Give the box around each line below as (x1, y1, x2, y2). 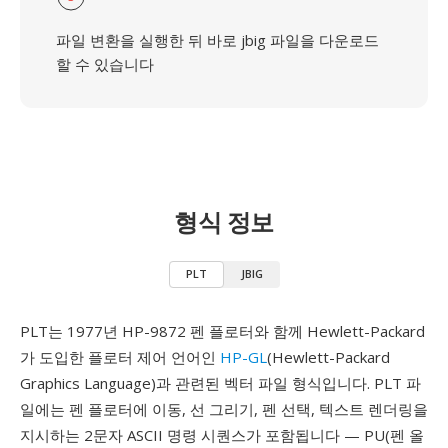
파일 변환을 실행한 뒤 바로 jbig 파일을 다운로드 (56, 30, 379, 50)
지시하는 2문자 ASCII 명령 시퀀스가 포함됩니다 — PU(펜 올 (20, 425, 424, 445)
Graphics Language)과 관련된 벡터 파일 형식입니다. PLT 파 (20, 373, 421, 393)
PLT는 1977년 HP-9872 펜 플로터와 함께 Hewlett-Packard (20, 321, 425, 341)
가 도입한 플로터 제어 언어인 (20, 347, 220, 367)
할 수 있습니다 (56, 54, 154, 74)
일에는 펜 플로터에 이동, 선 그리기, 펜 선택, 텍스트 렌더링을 (20, 399, 428, 419)
